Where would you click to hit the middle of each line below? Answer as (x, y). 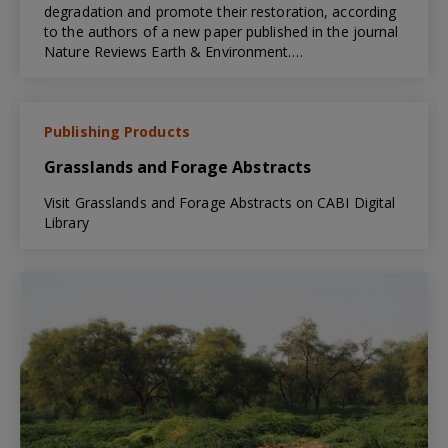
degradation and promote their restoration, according (220, 12)
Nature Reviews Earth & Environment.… (173, 52)
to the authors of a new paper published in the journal (221, 32)
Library (66, 223)
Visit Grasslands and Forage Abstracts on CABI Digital (220, 203)
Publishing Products (117, 132)
